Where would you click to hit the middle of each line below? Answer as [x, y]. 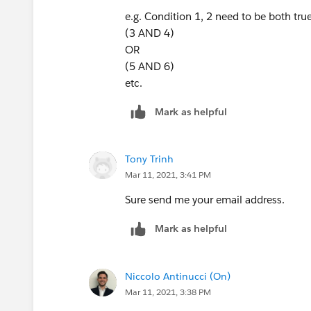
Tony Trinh [149, 159]
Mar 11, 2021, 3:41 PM [168, 175]
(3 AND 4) [152, 33]
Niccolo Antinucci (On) [178, 277]
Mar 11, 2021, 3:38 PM [168, 292]
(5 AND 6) [151, 66]
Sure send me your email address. [205, 200]
